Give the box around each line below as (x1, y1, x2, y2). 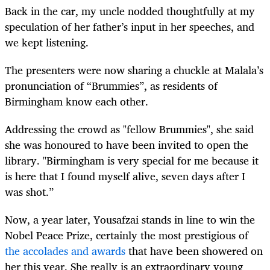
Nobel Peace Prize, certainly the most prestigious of (5, 226, 248, 245)
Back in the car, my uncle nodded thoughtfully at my (5, 1, 255, 20)
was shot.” (5, 183, 54, 201)
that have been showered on (125, 242, 263, 260)
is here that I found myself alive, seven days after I (5, 167, 245, 186)
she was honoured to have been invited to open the (5, 136, 248, 154)
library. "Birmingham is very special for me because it (5, 151, 259, 170)
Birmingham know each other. (5, 92, 148, 111)
